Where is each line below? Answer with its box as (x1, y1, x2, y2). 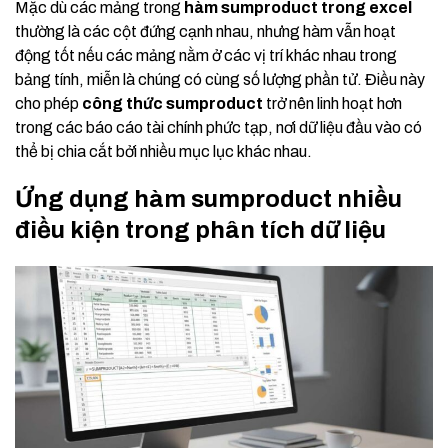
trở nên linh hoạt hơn (263, 94, 402, 112)
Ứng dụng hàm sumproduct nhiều (15, 185, 402, 212)
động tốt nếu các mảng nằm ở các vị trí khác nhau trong (15, 46, 397, 64)
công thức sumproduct (82, 94, 263, 112)
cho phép (15, 94, 82, 112)
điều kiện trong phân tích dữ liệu (15, 216, 386, 243)
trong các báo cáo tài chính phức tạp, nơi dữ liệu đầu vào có (15, 118, 422, 136)
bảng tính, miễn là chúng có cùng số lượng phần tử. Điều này (15, 70, 425, 88)
